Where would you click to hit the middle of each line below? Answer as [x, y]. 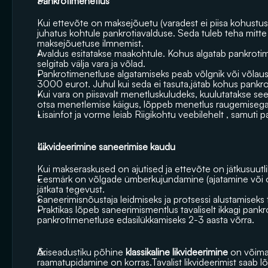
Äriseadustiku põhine [81, 252]
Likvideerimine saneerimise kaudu [107, 147]
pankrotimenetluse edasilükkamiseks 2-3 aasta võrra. [146, 220]
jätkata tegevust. [71, 189]
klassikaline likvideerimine [177, 252]
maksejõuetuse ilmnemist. [90, 43]
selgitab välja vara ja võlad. [91, 63]
